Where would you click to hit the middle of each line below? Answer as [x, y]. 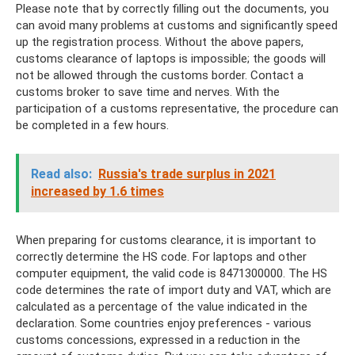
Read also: [61, 174]
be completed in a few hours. [92, 125]
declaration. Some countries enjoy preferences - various [164, 323]
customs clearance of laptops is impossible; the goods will [171, 59]
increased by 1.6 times [97, 191]
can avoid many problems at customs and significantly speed [177, 25]
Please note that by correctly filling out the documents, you [172, 9]
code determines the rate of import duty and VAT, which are [174, 290]
